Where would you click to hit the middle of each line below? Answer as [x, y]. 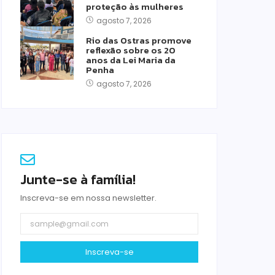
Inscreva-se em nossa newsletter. [88, 198]
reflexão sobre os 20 [130, 50]
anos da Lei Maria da [130, 60]
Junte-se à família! [78, 180]
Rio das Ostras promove [138, 40]
